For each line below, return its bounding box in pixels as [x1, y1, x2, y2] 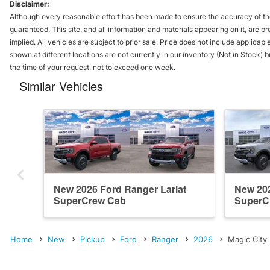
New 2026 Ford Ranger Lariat [54, 181, 186, 196]
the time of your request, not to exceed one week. [10, 62, 175, 72]
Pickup [80, 234, 105, 244]
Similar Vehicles [19, 77, 103, 95]
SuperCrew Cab [54, 193, 126, 207]
